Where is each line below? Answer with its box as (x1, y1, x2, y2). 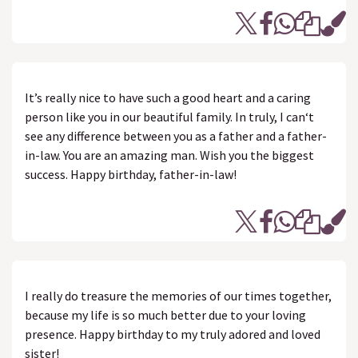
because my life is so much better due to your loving (25, 307, 306, 323)
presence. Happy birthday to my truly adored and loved (25, 326, 320, 342)
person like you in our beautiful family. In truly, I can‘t (25, 109, 314, 125)
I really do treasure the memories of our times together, (25, 288, 332, 304)
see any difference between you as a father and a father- (25, 128, 327, 144)
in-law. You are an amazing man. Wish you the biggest (25, 147, 314, 163)
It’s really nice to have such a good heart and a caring (25, 89, 311, 105)
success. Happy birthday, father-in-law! (25, 166, 237, 182)
